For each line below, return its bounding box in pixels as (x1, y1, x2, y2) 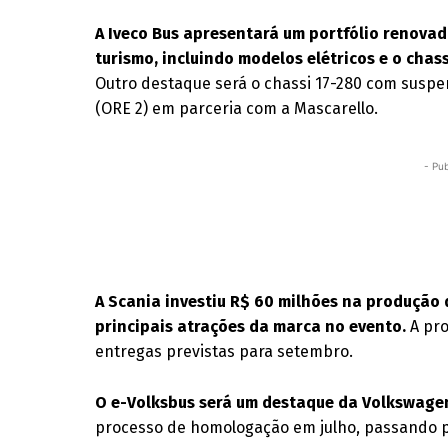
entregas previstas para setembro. (95, 342, 354, 361)
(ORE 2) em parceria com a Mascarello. (95, 99, 379, 118)
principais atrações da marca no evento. (95, 317, 407, 336)
